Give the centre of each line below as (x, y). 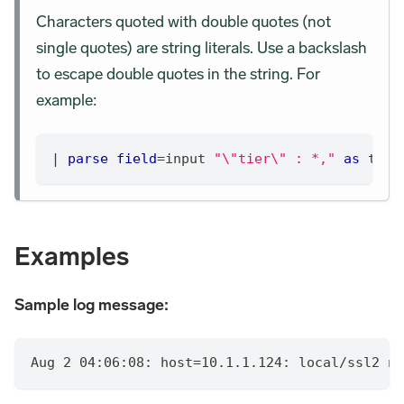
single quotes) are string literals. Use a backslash (201, 48)
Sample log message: (92, 304)
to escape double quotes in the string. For (178, 74)
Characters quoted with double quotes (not (183, 22)
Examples (72, 256)
